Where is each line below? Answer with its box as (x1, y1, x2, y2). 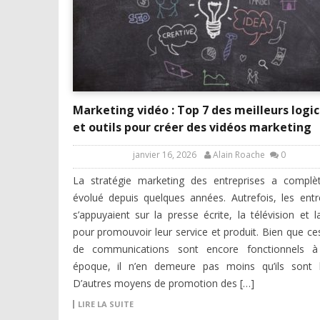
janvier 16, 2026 (133, 149, 196, 161)
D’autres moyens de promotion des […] (72, 276, 254, 291)
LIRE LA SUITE (77, 299, 134, 310)
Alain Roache (213, 149, 265, 161)
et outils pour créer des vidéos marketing (72, 119, 311, 136)
